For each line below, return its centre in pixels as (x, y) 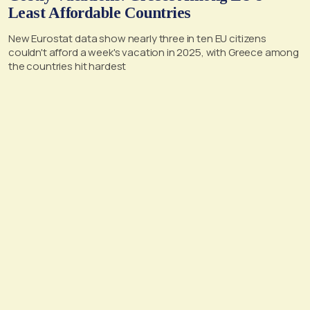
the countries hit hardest (67, 66)
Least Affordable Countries (100, 12)
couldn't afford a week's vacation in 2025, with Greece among (154, 52)
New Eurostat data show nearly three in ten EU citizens (137, 38)
